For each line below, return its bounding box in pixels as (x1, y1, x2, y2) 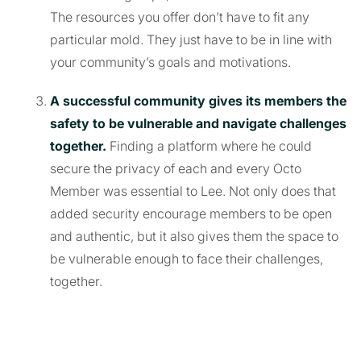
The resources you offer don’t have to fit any (50, 8, 309, 25)
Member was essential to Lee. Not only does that (50, 182, 336, 199)
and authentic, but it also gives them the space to (50, 227, 338, 244)
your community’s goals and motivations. (50, 53, 291, 70)
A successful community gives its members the (50, 92, 346, 109)
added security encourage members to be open (50, 205, 332, 222)
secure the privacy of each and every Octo (50, 160, 301, 176)
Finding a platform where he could (106, 137, 312, 154)
